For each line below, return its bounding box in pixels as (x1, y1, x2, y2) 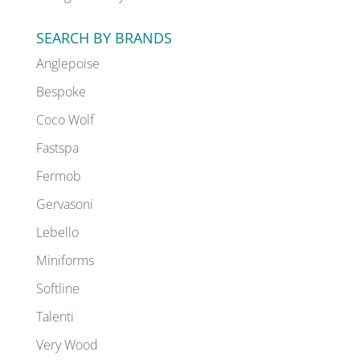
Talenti (35, 308, 74, 326)
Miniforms (35, 252, 94, 270)
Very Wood (35, 336, 98, 354)
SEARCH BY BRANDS (35, 28, 172, 48)
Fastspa (35, 139, 79, 157)
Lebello (35, 223, 79, 242)
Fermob (35, 167, 81, 186)
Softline (35, 280, 80, 298)
